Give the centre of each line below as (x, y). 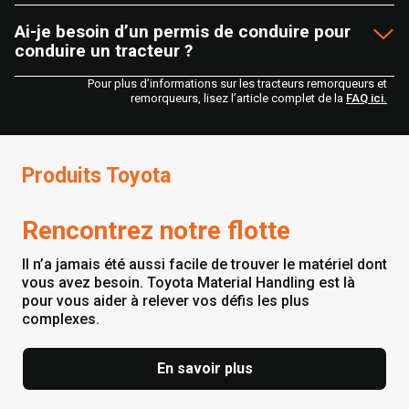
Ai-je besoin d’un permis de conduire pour (183, 31)
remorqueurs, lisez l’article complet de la (238, 99)
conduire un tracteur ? (104, 50)
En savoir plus (204, 369)
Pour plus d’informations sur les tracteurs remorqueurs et (237, 84)
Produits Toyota (96, 176)
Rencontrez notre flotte (156, 231)
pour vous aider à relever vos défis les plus (166, 301)
